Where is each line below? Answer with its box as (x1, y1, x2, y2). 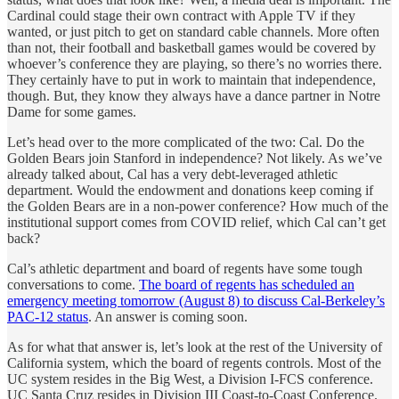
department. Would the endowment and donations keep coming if (7, 182, 373, 198)
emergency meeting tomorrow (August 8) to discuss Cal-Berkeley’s (7, 292, 385, 308)
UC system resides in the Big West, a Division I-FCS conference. (7, 370, 373, 387)
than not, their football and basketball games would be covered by (7, 39, 376, 55)
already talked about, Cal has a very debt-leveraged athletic (7, 166, 338, 182)
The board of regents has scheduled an (139, 276, 354, 292)
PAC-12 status (7, 308, 88, 324)
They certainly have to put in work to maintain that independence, (7, 71, 376, 87)
